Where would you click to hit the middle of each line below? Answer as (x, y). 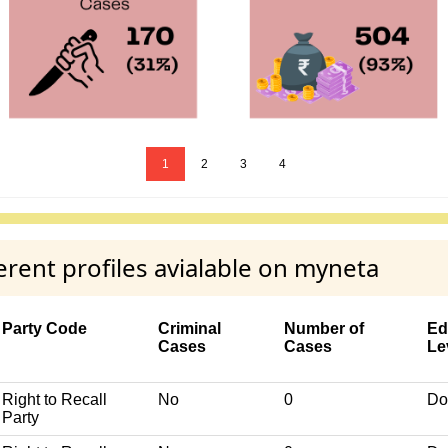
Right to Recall (54, 399)
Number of (324, 328)
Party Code (44, 328)
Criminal (189, 328)
